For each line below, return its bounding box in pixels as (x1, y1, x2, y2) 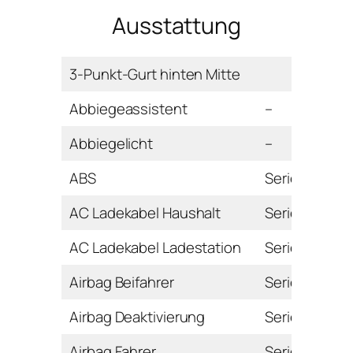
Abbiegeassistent (69, 98, 188, 120)
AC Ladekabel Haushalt (69, 203, 221, 224)
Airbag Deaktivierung (69, 307, 206, 328)
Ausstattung (112, 9, 241, 41)
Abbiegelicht (69, 133, 154, 154)
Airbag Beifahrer (69, 272, 174, 293)
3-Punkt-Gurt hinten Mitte (69, 64, 240, 85)
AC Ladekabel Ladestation (69, 237, 241, 258)
